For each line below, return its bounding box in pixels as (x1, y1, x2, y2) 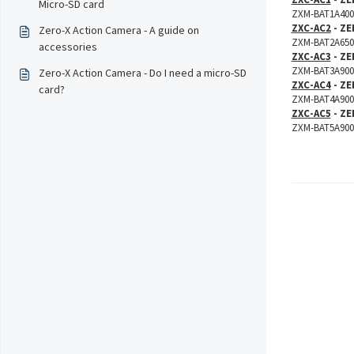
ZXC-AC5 (291, 107, 331, 120)
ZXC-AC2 (291, 21, 331, 35)
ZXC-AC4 (291, 78, 331, 92)
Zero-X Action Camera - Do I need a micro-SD (39, 66, 247, 80)
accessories (39, 40, 97, 54)
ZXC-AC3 (291, 50, 331, 63)
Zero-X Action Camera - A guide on (39, 23, 199, 37)
